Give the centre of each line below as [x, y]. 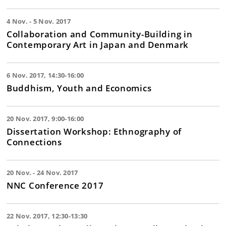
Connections [34, 142]
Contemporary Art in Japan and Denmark [98, 44]
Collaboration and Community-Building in [100, 34]
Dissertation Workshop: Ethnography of [94, 131]
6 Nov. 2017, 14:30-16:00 [45, 75]
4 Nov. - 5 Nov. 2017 [39, 21]
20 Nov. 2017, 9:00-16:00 [45, 119]
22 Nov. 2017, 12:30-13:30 [47, 216]
